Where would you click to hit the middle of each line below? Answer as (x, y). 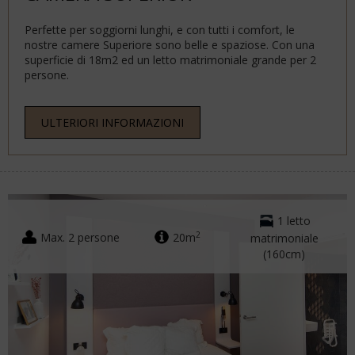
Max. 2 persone (80, 237)
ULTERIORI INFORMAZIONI (113, 123)
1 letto (294, 221)
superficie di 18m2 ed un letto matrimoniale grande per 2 (170, 60)
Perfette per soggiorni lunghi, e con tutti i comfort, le (160, 30)
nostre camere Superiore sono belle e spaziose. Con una (170, 45)
